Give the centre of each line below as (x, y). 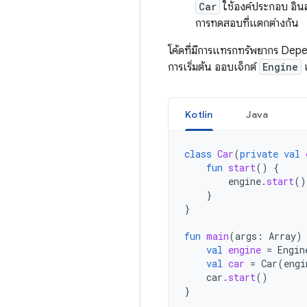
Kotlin (199, 114)
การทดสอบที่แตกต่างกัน (247, 23)
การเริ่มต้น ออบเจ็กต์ (213, 67)
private (259, 154)
